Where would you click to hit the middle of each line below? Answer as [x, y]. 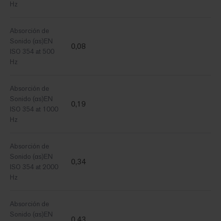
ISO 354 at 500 [32, 52]
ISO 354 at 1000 [34, 109]
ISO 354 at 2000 [34, 167]
